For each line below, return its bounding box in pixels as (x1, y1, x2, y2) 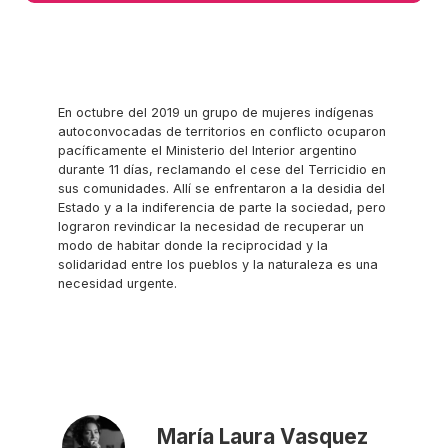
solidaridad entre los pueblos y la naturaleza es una (58, 257, 378, 273)
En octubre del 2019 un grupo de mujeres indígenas (58, 105, 374, 121)
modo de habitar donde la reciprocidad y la (58, 238, 328, 254)
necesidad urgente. (58, 276, 177, 292)
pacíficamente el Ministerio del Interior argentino (58, 143, 357, 159)
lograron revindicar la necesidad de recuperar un (58, 219, 364, 235)
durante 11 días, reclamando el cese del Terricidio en (58, 162, 386, 178)
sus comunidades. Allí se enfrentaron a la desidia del (58, 181, 385, 197)
